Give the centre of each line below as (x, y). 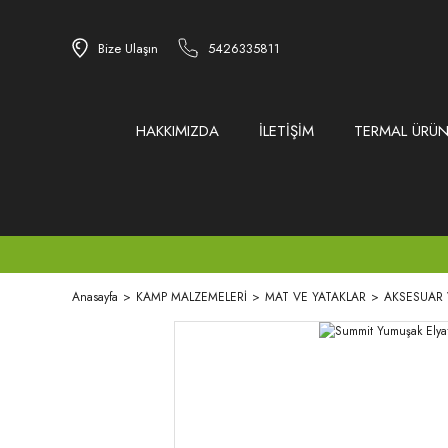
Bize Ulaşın (128, 48)
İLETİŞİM (286, 131)
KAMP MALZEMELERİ (191, 297)
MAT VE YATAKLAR (315, 297)
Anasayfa (95, 297)
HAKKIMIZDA (177, 131)
